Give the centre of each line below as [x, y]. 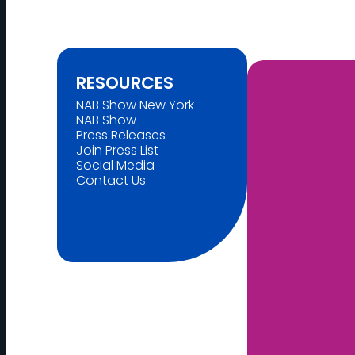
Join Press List [117, 151]
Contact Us [111, 181]
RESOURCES [125, 83]
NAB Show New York [135, 105]
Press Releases [121, 136]
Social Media [115, 166]
